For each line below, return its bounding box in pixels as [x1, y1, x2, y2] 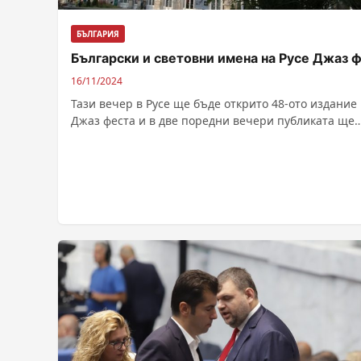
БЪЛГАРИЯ [77, 28, 119, 40]
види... [71, 130, 108, 146]
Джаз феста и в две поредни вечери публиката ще [71, 113, 355, 129]
